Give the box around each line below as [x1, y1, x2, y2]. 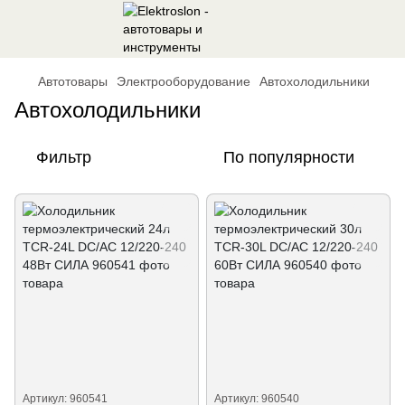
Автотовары [38, 74, 108, 89]
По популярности [223, 148, 354, 166]
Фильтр [36, 148, 91, 166]
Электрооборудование [117, 74, 250, 89]
